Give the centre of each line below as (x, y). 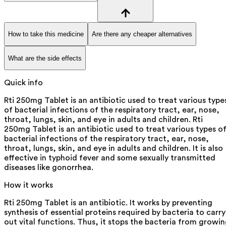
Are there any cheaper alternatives (142, 34)
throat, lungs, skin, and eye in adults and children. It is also (114, 148)
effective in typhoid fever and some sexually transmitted (110, 158)
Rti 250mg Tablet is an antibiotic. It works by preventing (108, 203)
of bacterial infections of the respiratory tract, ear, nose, (112, 110)
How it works (29, 185)
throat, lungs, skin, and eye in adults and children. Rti (103, 119)
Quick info (23, 82)
